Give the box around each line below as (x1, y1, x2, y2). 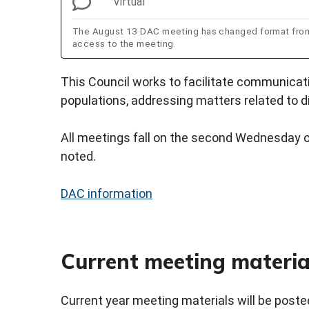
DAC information (61, 186, 152, 201)
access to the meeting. (72, 38, 176, 50)
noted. (61, 149, 96, 164)
